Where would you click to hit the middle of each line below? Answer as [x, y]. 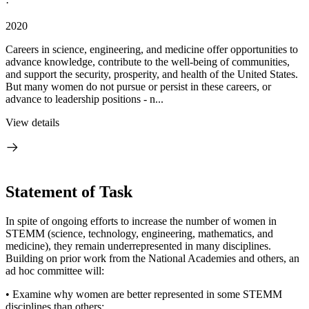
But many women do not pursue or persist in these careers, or [138, 87]
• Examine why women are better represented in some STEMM [144, 294]
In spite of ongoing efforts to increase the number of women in [141, 221]
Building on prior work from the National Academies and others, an [152, 258]
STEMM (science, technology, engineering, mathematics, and [139, 233]
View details [32, 122]
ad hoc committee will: [55, 270]
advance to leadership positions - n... [84, 99]
